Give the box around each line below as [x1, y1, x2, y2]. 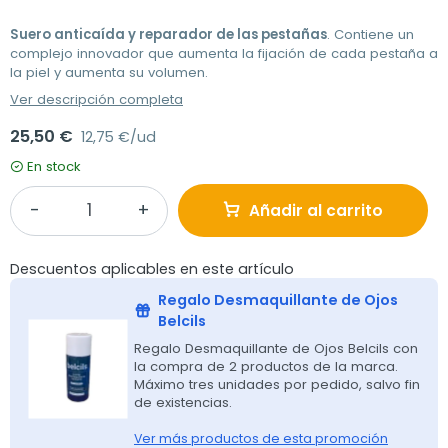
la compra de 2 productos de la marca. [134, 357, 398, 377]
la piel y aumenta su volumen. [10, 63, 208, 83]
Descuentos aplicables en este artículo [10, 259, 294, 280]
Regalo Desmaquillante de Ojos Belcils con [134, 339, 418, 359]
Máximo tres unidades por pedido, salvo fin [134, 375, 420, 395]
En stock [27, 157, 81, 177]
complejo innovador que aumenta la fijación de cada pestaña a [10, 44, 438, 64]
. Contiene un [327, 25, 414, 45]
